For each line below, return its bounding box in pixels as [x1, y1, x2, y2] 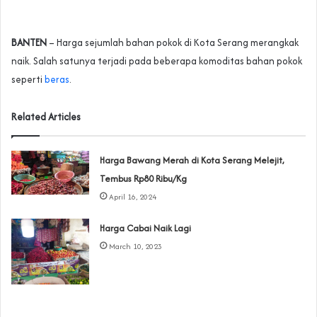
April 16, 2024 [109, 191, 157, 203]
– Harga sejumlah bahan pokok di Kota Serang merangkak [47, 35, 299, 50]
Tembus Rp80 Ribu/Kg [100, 172, 188, 186]
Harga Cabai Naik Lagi [100, 221, 192, 236]
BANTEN [11, 35, 47, 50]
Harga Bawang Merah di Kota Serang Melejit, [100, 154, 284, 168]
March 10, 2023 [109, 241, 163, 253]
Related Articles [11, 110, 81, 125]
